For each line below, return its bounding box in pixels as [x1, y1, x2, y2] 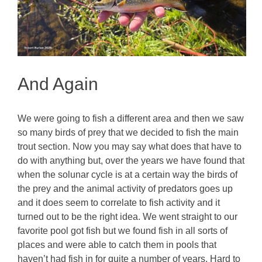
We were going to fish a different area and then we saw [18, 113, 244, 124]
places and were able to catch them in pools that [18, 240, 217, 250]
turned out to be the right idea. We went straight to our [18, 212, 238, 222]
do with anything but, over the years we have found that [18, 156, 245, 166]
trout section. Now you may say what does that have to [18, 142, 242, 152]
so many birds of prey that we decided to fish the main [18, 127, 239, 138]
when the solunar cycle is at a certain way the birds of [18, 170, 238, 180]
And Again [18, 74, 99, 94]
